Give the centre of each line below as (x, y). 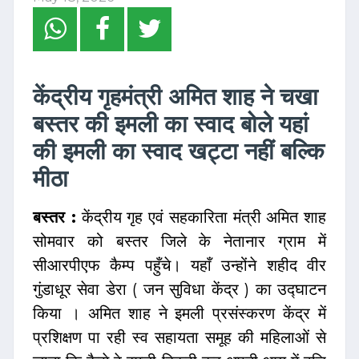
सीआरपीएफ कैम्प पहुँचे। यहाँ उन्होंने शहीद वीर (179, 266)
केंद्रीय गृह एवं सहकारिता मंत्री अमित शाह (201, 218)
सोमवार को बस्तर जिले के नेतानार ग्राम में (179, 242)
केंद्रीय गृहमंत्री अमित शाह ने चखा (175, 97)
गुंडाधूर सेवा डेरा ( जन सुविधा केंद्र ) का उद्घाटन (179, 290)
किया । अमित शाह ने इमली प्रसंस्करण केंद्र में (179, 314)
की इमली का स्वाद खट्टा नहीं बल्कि (179, 151)
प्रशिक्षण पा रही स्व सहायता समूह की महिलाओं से (179, 338)
